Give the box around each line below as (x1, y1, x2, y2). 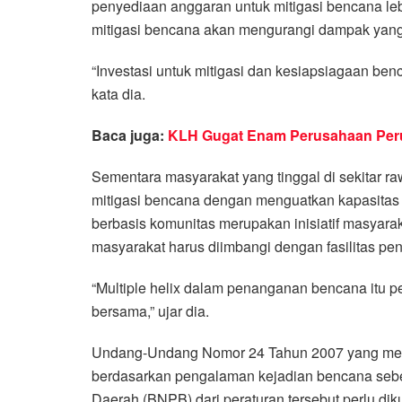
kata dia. (92, 83, 145, 104)
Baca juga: (92, 124, 168, 145)
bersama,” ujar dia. (92, 300, 209, 321)
